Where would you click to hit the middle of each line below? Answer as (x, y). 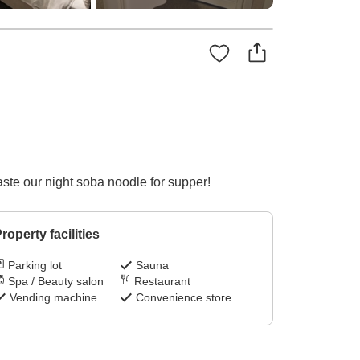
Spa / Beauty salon (55, 282)
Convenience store (184, 298)
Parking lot (35, 266)
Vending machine (53, 298)
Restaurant (163, 282)
